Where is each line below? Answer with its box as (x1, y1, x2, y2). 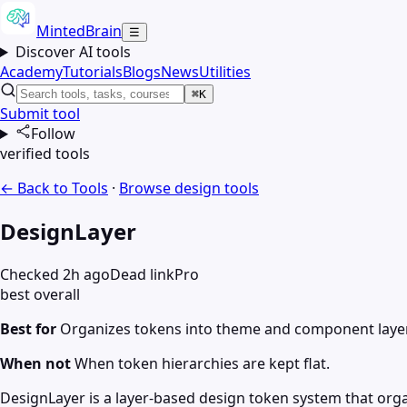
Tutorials (63, 62, 123, 82)
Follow (30, 124, 75, 144)
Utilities (199, 62, 251, 82)
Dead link (110, 263, 174, 284)
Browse (119, 178, 174, 198)
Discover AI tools (15, 42, 131, 62)
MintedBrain (36, 21, 122, 41)
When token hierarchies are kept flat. (74, 352, 330, 373)
